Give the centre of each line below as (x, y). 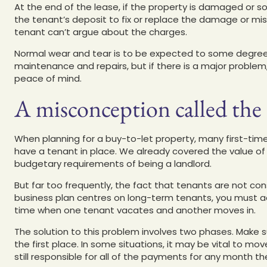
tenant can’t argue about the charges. (101, 32)
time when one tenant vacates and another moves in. (135, 210)
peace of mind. (48, 78)
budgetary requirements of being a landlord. (113, 163)
